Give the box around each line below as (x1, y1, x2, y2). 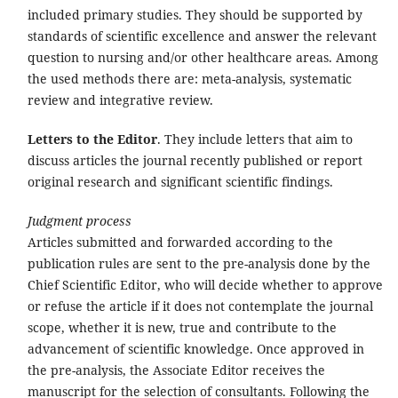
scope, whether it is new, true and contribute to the (27, 318, 337, 336)
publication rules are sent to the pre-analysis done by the (27, 254, 370, 272)
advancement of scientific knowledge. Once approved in (27, 339, 364, 357)
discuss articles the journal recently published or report (27, 151, 362, 169)
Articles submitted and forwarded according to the (27, 233, 333, 251)
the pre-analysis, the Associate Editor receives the (27, 361, 325, 378)
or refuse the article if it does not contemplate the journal (27, 297, 373, 314)
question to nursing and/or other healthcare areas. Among (27, 48, 378, 66)
